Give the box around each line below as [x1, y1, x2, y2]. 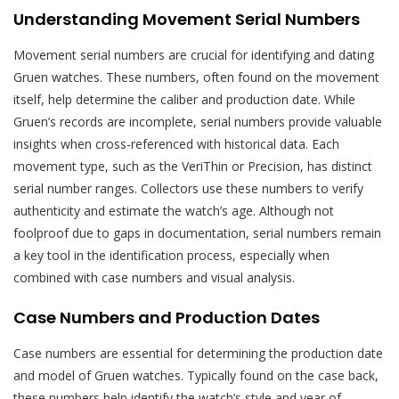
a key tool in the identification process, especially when [13, 246, 330, 264]
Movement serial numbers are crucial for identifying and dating [13, 45, 374, 63]
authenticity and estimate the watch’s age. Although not [13, 201, 334, 219]
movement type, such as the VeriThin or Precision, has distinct [13, 157, 372, 175]
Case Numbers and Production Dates [13, 305, 320, 329]
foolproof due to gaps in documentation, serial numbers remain [13, 224, 381, 241]
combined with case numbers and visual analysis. [13, 268, 295, 286]
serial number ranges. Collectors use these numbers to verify [13, 179, 363, 197]
